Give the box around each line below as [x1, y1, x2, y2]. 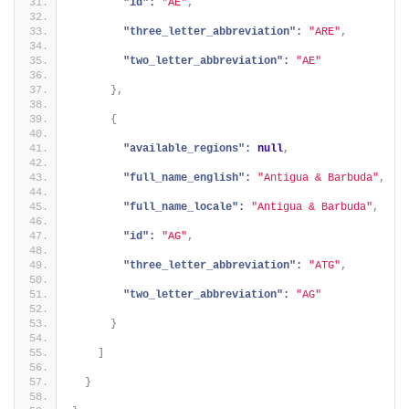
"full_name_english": [123, 172, 251, 185]
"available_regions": [123, 142, 251, 156]
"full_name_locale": [123, 201, 245, 215]
